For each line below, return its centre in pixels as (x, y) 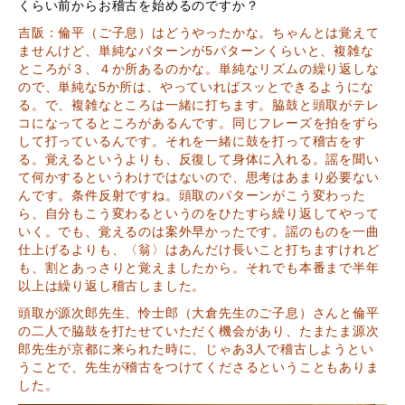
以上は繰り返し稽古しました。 (112, 286)
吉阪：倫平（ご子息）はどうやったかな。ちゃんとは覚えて (199, 33)
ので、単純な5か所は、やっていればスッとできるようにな (196, 87)
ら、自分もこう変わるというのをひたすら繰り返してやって (199, 213)
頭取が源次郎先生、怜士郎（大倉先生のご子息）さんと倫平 (199, 313)
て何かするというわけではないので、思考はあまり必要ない (199, 177)
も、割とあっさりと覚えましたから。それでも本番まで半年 (199, 268)
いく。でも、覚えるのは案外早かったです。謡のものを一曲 (199, 231)
